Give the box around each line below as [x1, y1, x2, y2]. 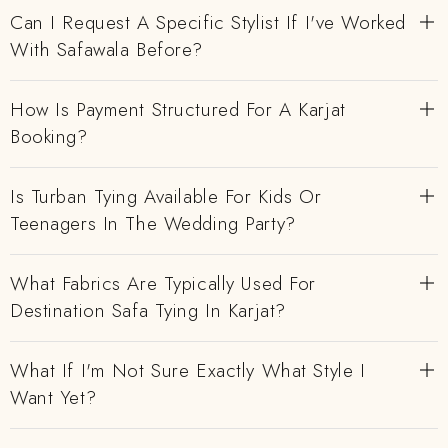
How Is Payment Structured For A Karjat [10, 96, 346, 123]
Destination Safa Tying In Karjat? [10, 297, 286, 324]
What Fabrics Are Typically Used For [10, 270, 316, 297]
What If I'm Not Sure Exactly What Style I [10, 357, 366, 384]
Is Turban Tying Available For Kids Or [10, 183, 322, 210]
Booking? [10, 123, 88, 150]
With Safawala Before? [10, 36, 203, 63]
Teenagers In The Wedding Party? [10, 210, 296, 237]
